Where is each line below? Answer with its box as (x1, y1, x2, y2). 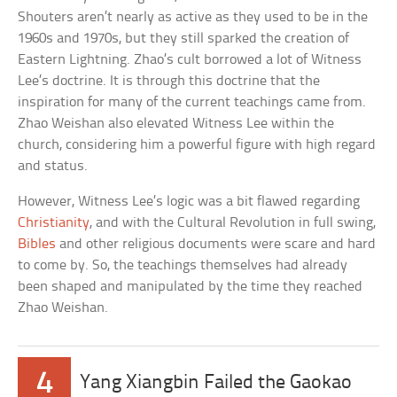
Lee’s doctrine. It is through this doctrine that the (18, 73, 321, 89)
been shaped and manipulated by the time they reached (18, 278, 363, 294)
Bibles (18, 236, 57, 252)
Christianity (18, 214, 90, 230)
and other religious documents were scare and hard (56, 236, 377, 252)
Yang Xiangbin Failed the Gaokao (80, 372, 353, 393)
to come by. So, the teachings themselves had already (18, 257, 348, 273)
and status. (18, 158, 89, 174)
